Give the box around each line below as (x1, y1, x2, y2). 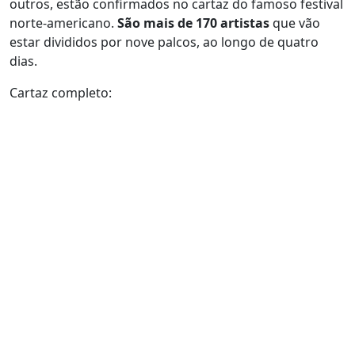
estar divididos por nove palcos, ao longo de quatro (10, 33, 319, 51)
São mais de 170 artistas (117, 14, 269, 32)
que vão (269, 14, 320, 32)
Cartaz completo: (10, 84, 112, 101)
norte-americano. (10, 14, 117, 32)
